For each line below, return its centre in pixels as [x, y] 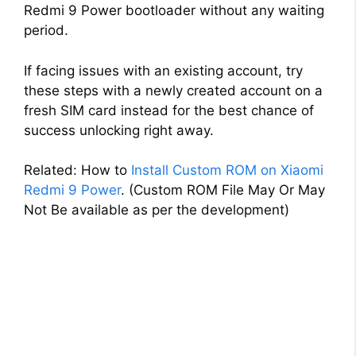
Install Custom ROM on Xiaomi [227, 170]
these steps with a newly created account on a [173, 90]
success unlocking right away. [119, 130]
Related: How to [77, 170]
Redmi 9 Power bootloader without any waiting [174, 11]
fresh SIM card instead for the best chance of [169, 110]
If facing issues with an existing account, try [163, 70]
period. [46, 31]
